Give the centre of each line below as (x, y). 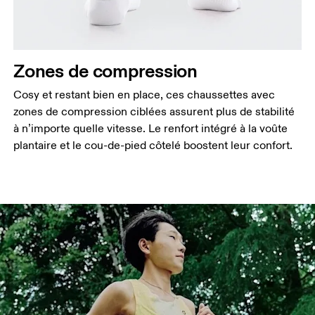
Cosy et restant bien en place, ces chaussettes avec (144, 95)
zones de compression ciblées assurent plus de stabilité (154, 112)
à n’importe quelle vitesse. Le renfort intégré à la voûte (151, 129)
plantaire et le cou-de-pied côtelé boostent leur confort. (153, 146)
